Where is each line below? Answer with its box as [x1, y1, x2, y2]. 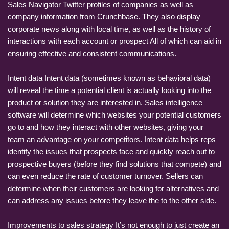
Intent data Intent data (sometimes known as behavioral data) [8, 73, 211, 82]
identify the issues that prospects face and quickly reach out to [8, 147, 215, 156]
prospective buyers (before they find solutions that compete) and [8, 159, 221, 168]
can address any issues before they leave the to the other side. [8, 196, 216, 205]
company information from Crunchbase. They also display [8, 12, 200, 21]
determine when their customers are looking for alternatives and [8, 184, 219, 193]
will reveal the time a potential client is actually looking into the [8, 85, 211, 95]
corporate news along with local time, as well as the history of [8, 24, 211, 33]
